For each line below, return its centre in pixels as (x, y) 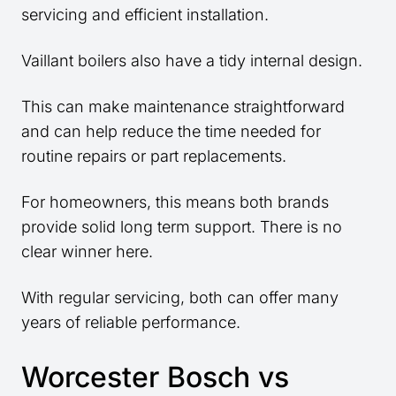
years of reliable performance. (131, 323)
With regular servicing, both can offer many (180, 298)
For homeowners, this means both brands (175, 202)
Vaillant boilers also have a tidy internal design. (192, 61)
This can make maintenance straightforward (183, 107)
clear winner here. (87, 252)
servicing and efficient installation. (145, 15)
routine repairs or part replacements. (154, 156)
